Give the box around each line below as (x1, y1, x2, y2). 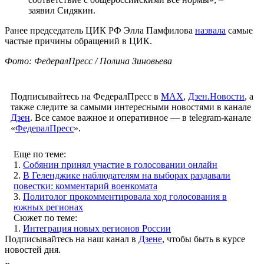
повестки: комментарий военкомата (14, 180, 157, 191)
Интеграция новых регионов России (23, 223, 171, 233)
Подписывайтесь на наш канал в (5, 233, 138, 244)
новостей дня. (5, 244, 61, 255)
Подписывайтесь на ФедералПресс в (11, 91, 161, 101)
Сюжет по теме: (14, 212, 77, 223)
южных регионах (14, 202, 83, 212)
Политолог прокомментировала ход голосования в (23, 191, 227, 202)
